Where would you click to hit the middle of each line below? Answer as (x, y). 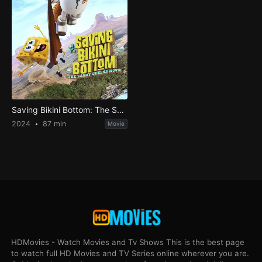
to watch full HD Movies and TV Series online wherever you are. (130, 253)
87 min (53, 124)
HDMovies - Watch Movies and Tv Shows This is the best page (128, 242)
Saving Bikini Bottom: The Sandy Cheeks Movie (120, 110)
